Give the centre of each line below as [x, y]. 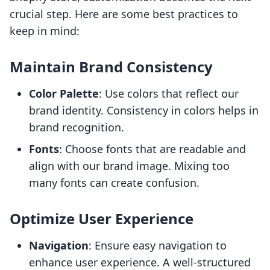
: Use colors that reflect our [169, 94]
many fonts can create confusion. [114, 183]
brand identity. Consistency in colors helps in [144, 111]
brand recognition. [77, 127]
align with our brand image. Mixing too [129, 166]
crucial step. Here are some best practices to [124, 14]
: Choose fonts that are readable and [152, 149]
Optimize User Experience [102, 219]
